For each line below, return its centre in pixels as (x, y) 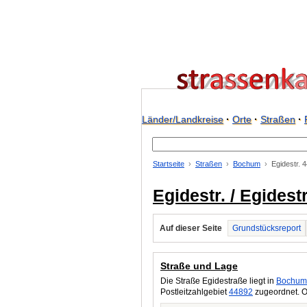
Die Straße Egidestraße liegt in (218, 281)
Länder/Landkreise (183, 119)
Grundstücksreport (267, 228)
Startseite (169, 164)
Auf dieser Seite (191, 228)
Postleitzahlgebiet (195, 292)
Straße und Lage (199, 266)
